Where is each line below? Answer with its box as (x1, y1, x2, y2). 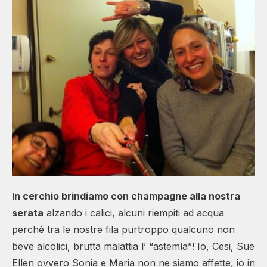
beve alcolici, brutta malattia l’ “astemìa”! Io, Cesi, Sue (12, 240, 254, 252)
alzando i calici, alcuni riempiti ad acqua (44, 206, 224, 219)
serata (12, 206, 44, 219)
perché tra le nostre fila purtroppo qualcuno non (12, 223, 235, 235)
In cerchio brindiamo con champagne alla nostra (12, 190, 240, 202)
